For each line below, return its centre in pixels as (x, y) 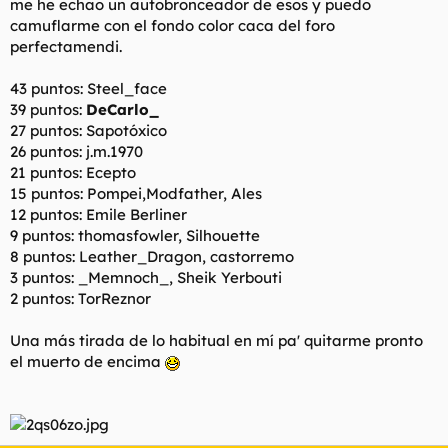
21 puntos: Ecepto (73, 172)
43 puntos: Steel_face (88, 88)
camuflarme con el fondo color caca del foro (172, 25)
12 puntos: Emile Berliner (98, 214)
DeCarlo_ (122, 109)
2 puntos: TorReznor (80, 298)
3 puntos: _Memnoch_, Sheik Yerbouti (146, 277)
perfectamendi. (66, 46)
